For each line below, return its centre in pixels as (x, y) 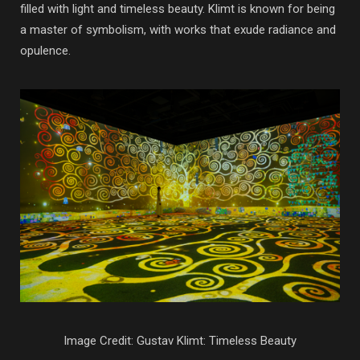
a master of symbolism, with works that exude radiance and (178, 29)
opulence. (45, 50)
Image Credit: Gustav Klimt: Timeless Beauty (180, 341)
